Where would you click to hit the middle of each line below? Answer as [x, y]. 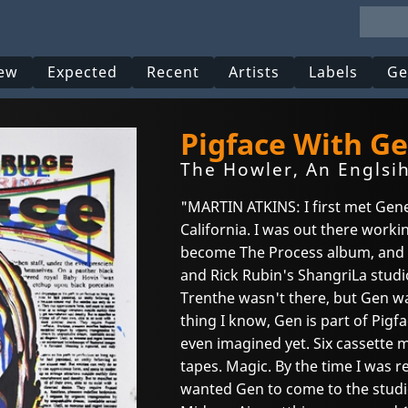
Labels [334, 72]
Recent [173, 72]
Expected [83, 72]
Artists [255, 72]
